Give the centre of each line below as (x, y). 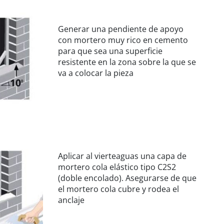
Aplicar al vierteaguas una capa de (122, 156)
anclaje (71, 200)
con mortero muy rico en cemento (123, 40)
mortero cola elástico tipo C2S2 (117, 167)
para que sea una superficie (110, 51)
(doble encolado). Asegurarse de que (127, 178)
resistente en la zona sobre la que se (127, 62)
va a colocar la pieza (96, 73)
